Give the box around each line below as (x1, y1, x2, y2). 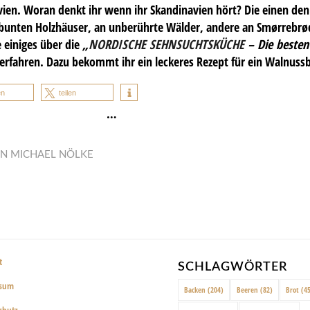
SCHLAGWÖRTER (178, 261, 288, 273)
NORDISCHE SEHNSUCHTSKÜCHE (88, 35, 244, 53)
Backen (184, 284, 206, 295)
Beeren (237, 284, 259, 295)
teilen (59, 89, 76, 98)
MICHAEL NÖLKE (10, 149, 94, 161)
